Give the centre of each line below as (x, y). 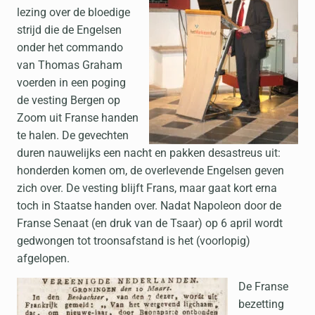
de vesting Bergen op (69, 100)
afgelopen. (43, 258)
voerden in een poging (71, 83)
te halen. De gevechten (73, 135)
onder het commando (70, 47)
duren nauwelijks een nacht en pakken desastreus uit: (149, 153)
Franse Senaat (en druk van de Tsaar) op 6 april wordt (150, 223)
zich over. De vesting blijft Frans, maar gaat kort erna (147, 188)
